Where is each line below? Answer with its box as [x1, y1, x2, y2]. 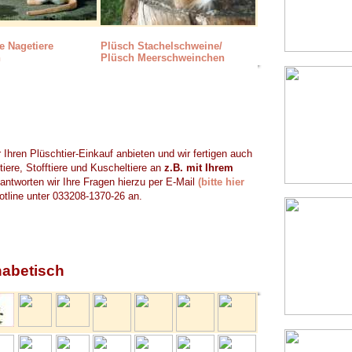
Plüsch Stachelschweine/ [101, 40, 222, 52]
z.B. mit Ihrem [164, 162, 233, 174]
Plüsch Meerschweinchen [101, 52, 225, 64]
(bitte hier [198, 176, 244, 188]
